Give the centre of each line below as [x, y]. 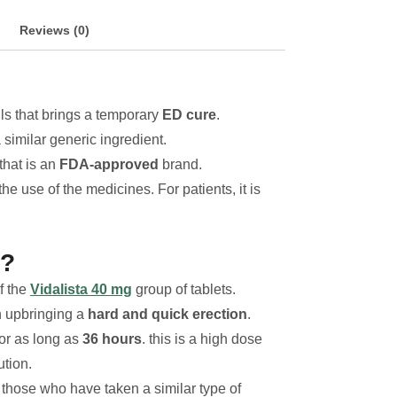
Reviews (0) [54, 31]
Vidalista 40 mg [81, 290]
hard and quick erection [166, 315]
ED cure [189, 115]
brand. [180, 165]
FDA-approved [109, 165]
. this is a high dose [202, 339]
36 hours [112, 339]
